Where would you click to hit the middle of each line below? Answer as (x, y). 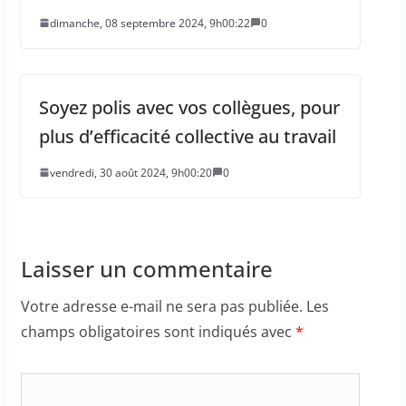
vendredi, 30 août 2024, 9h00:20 (130, 172)
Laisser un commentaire (146, 268)
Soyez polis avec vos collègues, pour (189, 107)
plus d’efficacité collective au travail (187, 136)
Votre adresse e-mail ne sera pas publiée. (161, 306)
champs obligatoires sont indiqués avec (158, 331)
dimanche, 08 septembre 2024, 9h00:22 (150, 23)
